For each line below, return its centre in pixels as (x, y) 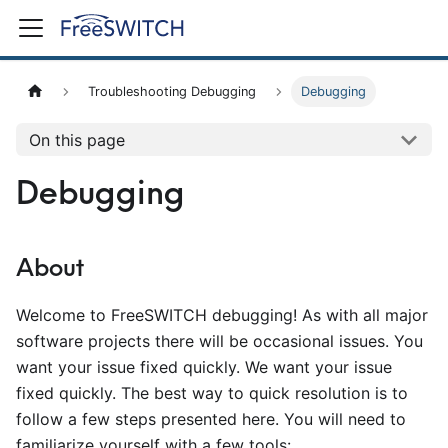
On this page (76, 139)
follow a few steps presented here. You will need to (211, 419)
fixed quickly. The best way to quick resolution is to (212, 393)
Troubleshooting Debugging (172, 92)
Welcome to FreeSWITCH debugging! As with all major (222, 315)
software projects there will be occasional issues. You (219, 341)
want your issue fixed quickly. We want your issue (204, 367)
